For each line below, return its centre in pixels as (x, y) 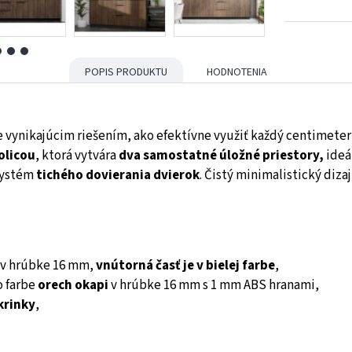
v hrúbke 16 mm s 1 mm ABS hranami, (214, 286)
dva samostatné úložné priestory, (221, 156)
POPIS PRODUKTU (126, 72)
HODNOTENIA (237, 72)
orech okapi (73, 286)
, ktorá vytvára (77, 156)
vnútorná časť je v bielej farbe (185, 266)
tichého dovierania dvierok (118, 176)
